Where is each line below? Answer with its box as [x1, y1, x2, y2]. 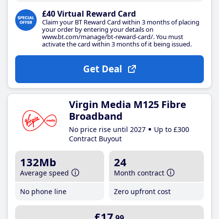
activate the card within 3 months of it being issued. [42, 39, 192, 48]
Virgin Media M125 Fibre [69, 97, 186, 111]
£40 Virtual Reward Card [42, 8, 136, 19]
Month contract [114, 168, 165, 177]
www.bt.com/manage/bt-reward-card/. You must [42, 32, 183, 41]
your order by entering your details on [42, 24, 153, 34]
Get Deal [83, 62, 122, 75]
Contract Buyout [69, 133, 122, 143]
